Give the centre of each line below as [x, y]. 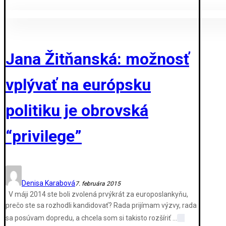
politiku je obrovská [77, 110]
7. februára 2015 [98, 183]
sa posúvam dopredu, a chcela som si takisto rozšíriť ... [91, 218]
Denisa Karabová [48, 183]
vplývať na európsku [78, 84]
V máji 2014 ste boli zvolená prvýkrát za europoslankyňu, [97, 194]
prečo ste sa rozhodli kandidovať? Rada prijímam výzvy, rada [101, 205]
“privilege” [44, 136]
